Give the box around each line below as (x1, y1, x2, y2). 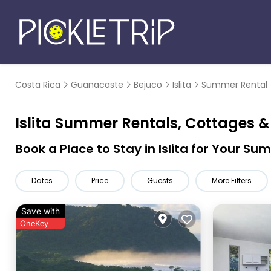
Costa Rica (15, 79, 60, 91)
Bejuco (134, 79, 162, 91)
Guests (147, 175, 173, 186)
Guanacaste (71, 79, 123, 91)
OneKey (20, 218, 48, 228)
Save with (21, 206, 60, 216)
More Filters (212, 175, 252, 186)
